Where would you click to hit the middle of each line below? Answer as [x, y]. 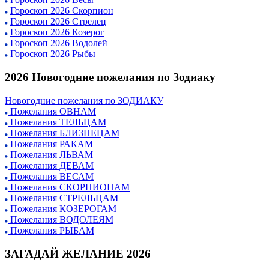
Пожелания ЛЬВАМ [50, 154]
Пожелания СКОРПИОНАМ [69, 187]
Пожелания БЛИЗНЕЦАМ [64, 133]
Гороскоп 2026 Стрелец [58, 22]
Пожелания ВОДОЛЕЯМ [61, 219]
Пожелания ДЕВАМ [51, 165]
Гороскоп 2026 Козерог [57, 32]
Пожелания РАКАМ [50, 144]
